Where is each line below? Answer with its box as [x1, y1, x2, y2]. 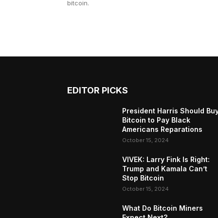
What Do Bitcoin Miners [122, 204, 203, 213]
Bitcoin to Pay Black [122, 116, 191, 125]
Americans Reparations [122, 125, 203, 134]
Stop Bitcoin [122, 174, 164, 182]
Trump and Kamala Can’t [122, 164, 208, 173]
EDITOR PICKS [67, 85, 128, 96]
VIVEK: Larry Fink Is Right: [122, 155, 210, 164]
